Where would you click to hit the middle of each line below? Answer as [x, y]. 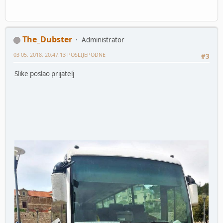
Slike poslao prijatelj [44, 73]
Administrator [103, 40]
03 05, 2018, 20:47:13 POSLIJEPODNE [59, 55]
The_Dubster [47, 40]
